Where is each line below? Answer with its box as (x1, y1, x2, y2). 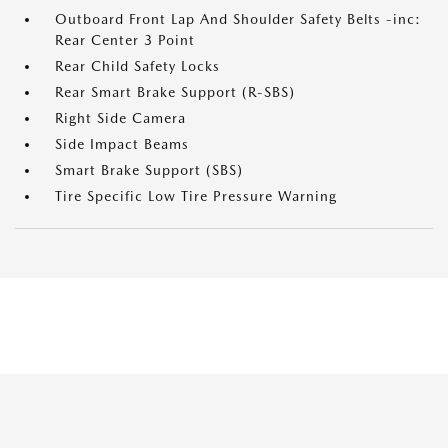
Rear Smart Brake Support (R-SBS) (55, 84, 295, 101)
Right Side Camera (55, 110, 186, 127)
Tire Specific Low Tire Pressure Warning (55, 188, 337, 205)
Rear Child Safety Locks (55, 58, 220, 75)
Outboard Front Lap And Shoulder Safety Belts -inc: (55, 11, 421, 28)
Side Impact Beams (55, 136, 189, 153)
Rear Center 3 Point (55, 32, 195, 49)
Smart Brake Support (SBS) (55, 162, 243, 179)
